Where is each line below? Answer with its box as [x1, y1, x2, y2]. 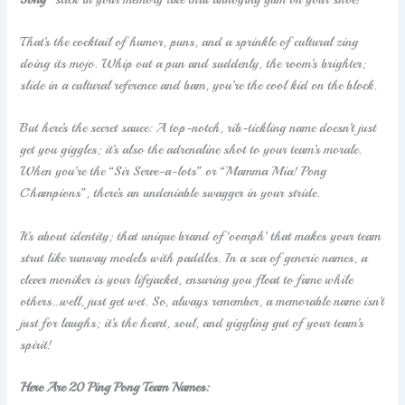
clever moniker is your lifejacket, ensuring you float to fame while [20, 270, 353, 287]
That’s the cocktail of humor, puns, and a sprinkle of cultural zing [20, 33, 359, 50]
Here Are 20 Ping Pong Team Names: [20, 378, 210, 395]
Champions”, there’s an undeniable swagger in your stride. [20, 184, 321, 202]
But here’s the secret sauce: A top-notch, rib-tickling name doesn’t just [20, 119, 377, 137]
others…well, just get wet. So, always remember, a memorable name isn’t [20, 292, 385, 309]
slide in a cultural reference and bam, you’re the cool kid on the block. [20, 76, 378, 93]
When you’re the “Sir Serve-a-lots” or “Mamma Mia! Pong [20, 163, 327, 180]
